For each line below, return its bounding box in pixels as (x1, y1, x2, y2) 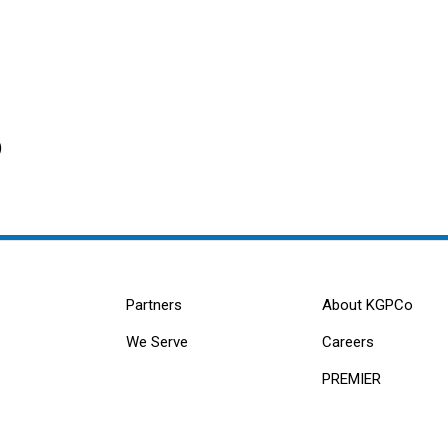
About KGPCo (321, 296, 413, 315)
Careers (321, 333, 374, 352)
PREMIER (321, 370, 381, 389)
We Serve (126, 333, 189, 352)
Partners (126, 296, 183, 315)
